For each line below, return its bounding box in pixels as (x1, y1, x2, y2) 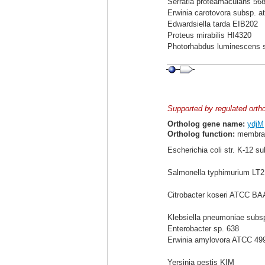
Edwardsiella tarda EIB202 (167, 20, 258, 28)
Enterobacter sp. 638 (167, 224, 239, 233)
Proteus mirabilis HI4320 (167, 31, 251, 40)
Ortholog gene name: (167, 119, 245, 128)
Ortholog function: (167, 130, 235, 138)
